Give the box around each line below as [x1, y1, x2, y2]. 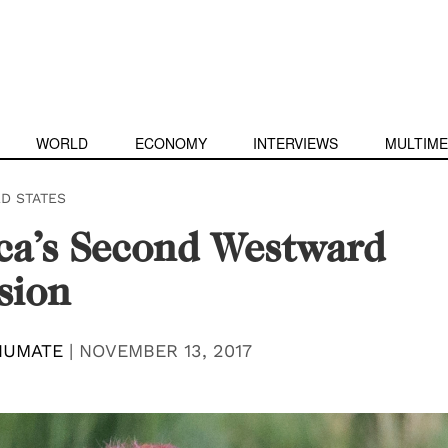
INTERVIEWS [253, 133, 339, 153]
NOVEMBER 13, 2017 [78, 340, 252, 361]
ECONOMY [134, 133, 207, 153]
